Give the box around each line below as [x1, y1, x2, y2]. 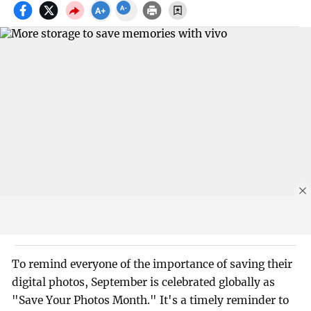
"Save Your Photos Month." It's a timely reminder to [12, 294, 289, 308]
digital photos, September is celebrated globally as [12, 276, 276, 289]
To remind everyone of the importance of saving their [12, 258, 293, 271]
